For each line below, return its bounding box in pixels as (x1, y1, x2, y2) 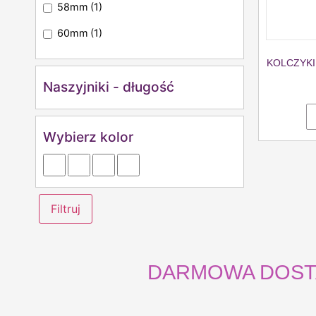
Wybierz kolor (43, 128, 133, 145)
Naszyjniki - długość (43, 78, 174, 95)
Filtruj (51, 201, 80, 216)
